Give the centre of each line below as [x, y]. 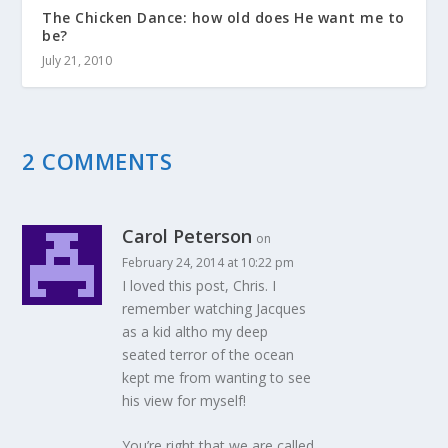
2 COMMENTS [97, 160]
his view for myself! [184, 400]
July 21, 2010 [77, 60]
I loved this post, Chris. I [199, 285]
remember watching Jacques [214, 308]
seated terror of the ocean [208, 354]
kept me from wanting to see [217, 377]
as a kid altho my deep [195, 331]
